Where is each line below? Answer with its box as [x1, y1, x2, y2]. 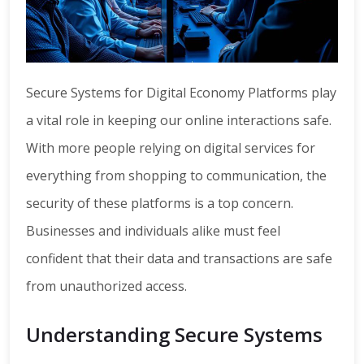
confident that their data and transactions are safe [26, 249, 332, 268]
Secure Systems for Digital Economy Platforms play [26, 84, 336, 102]
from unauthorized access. [26, 277, 187, 296]
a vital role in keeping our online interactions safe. [26, 111, 331, 130]
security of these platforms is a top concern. [26, 194, 293, 213]
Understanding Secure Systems [26, 321, 323, 349]
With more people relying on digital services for [26, 139, 315, 158]
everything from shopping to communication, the [26, 167, 327, 185]
